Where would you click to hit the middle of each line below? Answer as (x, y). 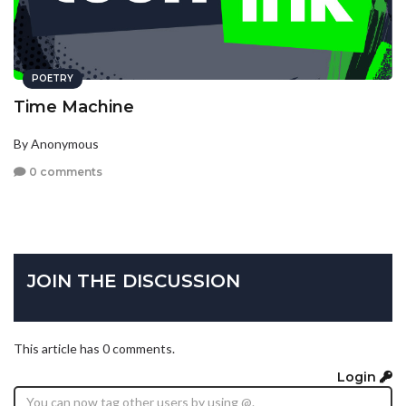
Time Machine (74, 106)
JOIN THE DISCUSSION (134, 280)
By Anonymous (56, 143)
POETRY (53, 78)
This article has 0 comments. (94, 348)
